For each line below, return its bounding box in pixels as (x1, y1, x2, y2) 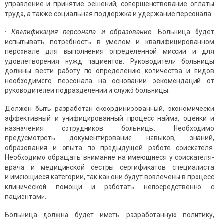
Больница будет (157, 28, 215, 36)
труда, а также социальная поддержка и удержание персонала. (5, 10, 213, 18)
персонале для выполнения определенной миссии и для (5, 47, 214, 56)
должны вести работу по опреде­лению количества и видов (5, 67, 214, 75)
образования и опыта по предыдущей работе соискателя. (5, 144, 214, 152)
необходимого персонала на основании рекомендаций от (5, 77, 214, 85)
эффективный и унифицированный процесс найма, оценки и (5, 114, 214, 123)
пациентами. (5, 193, 46, 201)
